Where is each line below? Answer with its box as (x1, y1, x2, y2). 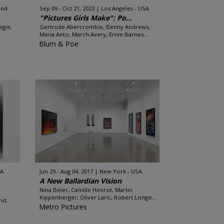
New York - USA (99, 167, 142, 175)
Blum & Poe (38, 39, 78, 48)
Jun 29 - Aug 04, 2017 (39, 167, 93, 175)
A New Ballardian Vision (39, 176, 121, 185)
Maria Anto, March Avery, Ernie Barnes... (39, 30, 148, 38)
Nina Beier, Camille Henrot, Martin (39, 186, 132, 193)
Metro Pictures (38, 202, 87, 211)
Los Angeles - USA (100, 4, 149, 12)
